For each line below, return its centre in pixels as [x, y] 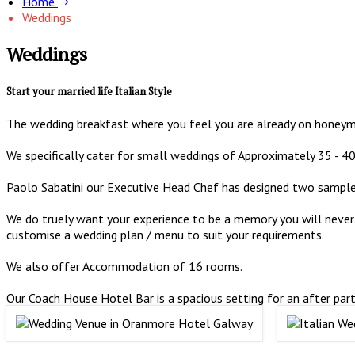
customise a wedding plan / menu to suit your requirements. [165, 235]
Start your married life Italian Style [89, 92]
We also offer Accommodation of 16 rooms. [124, 267]
